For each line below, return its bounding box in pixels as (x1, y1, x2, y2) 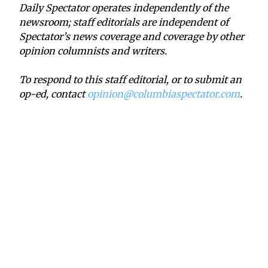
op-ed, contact (19, 87, 87, 100)
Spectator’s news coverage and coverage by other (19, 30, 244, 42)
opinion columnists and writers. (19, 44, 167, 57)
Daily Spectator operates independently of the (19, 1, 229, 14)
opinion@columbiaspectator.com (87, 87, 240, 100)
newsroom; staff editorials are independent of (19, 16, 229, 28)
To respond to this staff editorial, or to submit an (19, 73, 242, 86)
